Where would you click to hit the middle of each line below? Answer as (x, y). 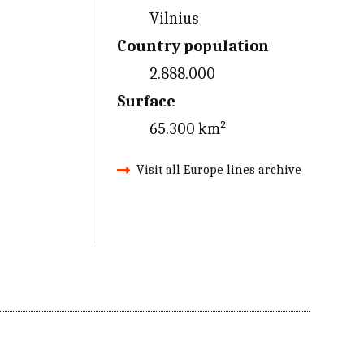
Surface (146, 101)
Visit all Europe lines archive (219, 170)
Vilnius (173, 18)
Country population (193, 46)
